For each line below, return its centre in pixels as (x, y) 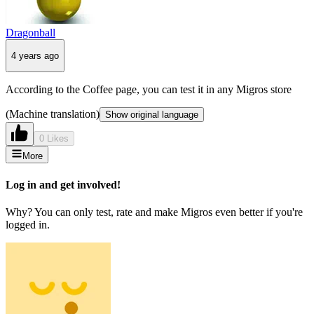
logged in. (28, 224)
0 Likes (54, 139)
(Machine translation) (53, 114)
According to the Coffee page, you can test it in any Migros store (149, 90)
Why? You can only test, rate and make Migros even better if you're (154, 212)
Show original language (152, 115)
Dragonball (30, 32)
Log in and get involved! (63, 184)
